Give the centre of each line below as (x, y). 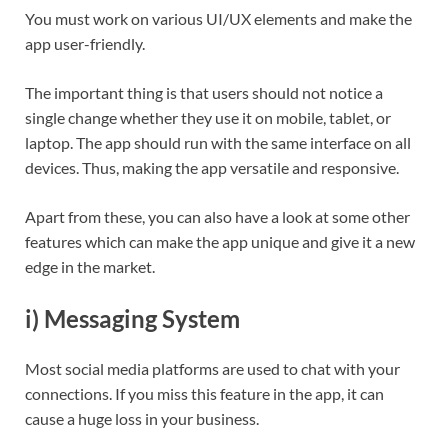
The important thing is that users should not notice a (204, 93)
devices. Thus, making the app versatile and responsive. (213, 168)
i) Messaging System (132, 319)
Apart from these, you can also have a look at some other (217, 217)
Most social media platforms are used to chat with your (212, 368)
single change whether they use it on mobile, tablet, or (208, 118)
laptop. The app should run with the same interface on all (218, 143)
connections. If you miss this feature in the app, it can (204, 393)
